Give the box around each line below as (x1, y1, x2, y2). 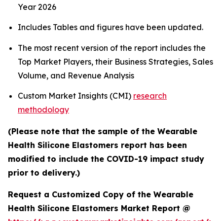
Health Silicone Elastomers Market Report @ (8, 203, 190, 214)
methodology (18, 105, 69, 115)
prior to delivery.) (8, 168, 80, 178)
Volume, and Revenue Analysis (18, 70, 136, 80)
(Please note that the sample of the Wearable (8, 126, 197, 137)
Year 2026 (18, 2, 56, 12)
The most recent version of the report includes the (18, 42, 206, 53)
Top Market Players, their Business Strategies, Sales (18, 56, 213, 67)
